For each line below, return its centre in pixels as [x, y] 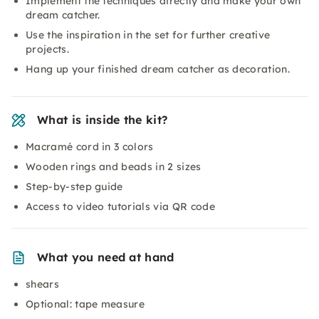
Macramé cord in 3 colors [90, 147]
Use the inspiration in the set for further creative [148, 35]
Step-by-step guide [74, 187]
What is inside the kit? [103, 120]
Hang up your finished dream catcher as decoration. [158, 69]
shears [42, 284]
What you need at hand [106, 257]
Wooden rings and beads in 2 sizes [114, 167]
